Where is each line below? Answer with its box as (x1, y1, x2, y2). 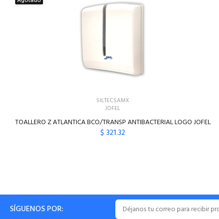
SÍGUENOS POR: (10, 203, 64, 216)
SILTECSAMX (96, 96, 130, 106)
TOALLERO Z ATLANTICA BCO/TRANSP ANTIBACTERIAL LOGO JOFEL (15, 117, 211, 128)
